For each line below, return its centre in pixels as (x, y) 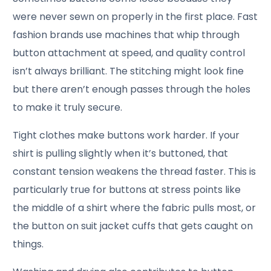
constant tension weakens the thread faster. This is (135, 171)
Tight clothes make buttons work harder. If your (126, 135)
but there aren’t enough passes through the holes (132, 89)
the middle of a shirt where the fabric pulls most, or (135, 207)
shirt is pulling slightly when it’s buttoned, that (121, 153)
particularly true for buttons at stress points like (127, 189)
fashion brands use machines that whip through (126, 34)
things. (28, 244)
